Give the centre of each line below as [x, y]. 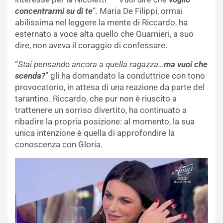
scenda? [30, 76]
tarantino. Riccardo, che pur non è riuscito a [96, 99]
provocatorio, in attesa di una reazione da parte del [110, 87]
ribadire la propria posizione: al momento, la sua [105, 122]
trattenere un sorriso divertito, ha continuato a [101, 110]
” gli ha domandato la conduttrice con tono [125, 76]
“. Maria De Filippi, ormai [138, 11]
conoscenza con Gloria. [59, 145]
